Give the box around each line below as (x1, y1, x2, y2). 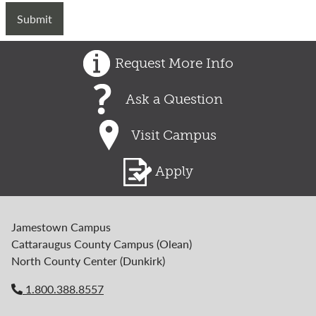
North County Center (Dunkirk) (11, 252, 165, 269)
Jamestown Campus (11, 218, 111, 235)
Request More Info (114, 55, 233, 72)
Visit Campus (131, 127, 217, 144)
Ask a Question (125, 91, 223, 108)
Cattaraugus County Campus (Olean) (11, 235, 192, 252)
